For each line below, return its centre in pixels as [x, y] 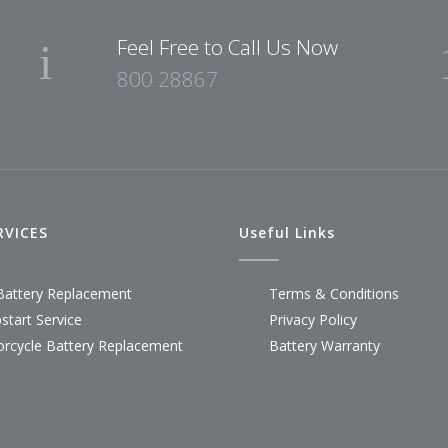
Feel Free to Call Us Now [227, 46]
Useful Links [287, 232]
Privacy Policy [313, 319]
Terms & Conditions [334, 293]
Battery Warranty [324, 345]
